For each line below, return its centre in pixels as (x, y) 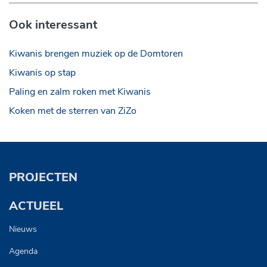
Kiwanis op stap (42, 73)
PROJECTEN (43, 177)
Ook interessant (53, 25)
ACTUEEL (36, 206)
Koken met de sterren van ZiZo (73, 111)
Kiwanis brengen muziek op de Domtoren (96, 54)
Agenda (23, 251)
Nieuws (23, 229)
